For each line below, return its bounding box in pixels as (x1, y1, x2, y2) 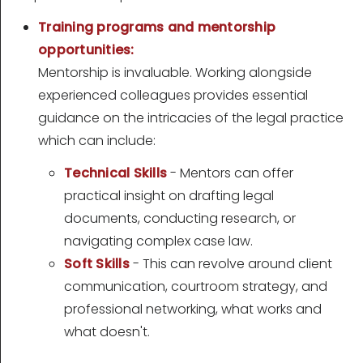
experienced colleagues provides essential (38, 86, 308, 105)
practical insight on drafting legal (64, 186, 274, 206)
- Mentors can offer (167, 164, 293, 183)
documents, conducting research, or (64, 209, 296, 228)
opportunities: (38, 41, 135, 60)
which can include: (38, 131, 156, 151)
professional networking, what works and (64, 300, 322, 319)
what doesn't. (64, 322, 150, 342)
